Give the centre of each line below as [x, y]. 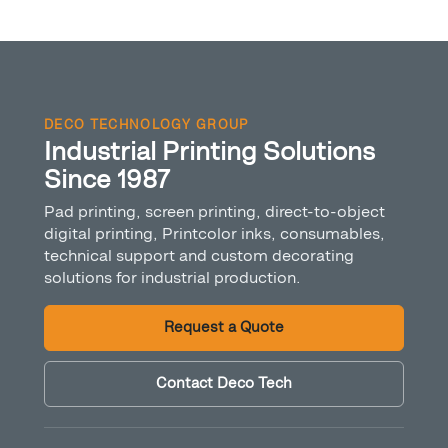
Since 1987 [107, 180]
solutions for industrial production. [172, 278]
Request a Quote [224, 328]
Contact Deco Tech [224, 384]
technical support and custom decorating [199, 256]
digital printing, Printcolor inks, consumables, [214, 234]
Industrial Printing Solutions [209, 152]
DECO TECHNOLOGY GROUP [146, 125]
